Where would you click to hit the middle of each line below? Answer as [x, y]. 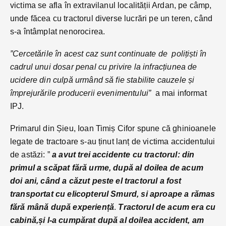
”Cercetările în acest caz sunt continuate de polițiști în [108, 53]
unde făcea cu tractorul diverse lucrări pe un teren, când [111, 18]
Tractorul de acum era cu [167, 207]
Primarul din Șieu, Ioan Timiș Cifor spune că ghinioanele [113, 128]
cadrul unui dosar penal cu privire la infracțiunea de [104, 67]
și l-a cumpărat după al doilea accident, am [121, 220]
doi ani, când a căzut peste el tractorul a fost [96, 181]
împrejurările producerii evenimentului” [81, 93]
